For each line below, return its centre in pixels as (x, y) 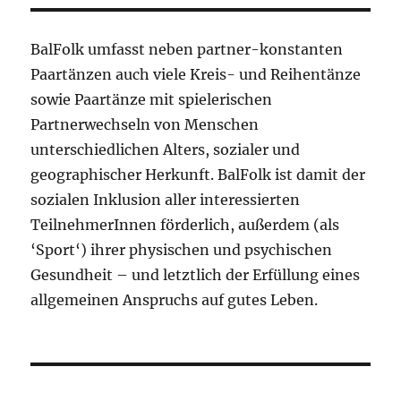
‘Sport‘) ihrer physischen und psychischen (182, 250)
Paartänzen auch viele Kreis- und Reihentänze (196, 75)
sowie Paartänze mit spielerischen (152, 100)
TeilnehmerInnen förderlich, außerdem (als (185, 225)
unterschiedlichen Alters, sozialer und (166, 150)
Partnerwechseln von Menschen (145, 125)
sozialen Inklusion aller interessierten (166, 200)
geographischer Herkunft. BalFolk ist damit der (198, 175)
